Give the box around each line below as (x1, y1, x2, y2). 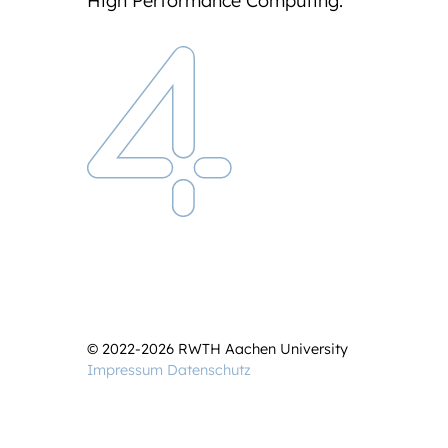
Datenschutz (167, 361, 251, 380)
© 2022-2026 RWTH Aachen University (87, 340, 348, 359)
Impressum (87, 361, 163, 380)
